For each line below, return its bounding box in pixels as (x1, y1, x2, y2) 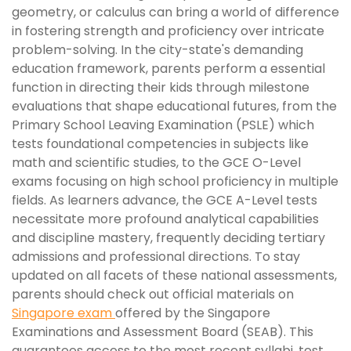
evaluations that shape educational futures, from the (12, 97, 337, 115)
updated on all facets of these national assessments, (12, 266, 337, 284)
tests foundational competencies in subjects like (12, 135, 309, 153)
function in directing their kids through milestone (12, 78, 309, 96)
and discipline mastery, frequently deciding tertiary (12, 229, 325, 247)
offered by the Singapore (115, 304, 270, 322)
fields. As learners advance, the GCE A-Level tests (12, 191, 317, 209)
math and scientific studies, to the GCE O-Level (12, 154, 301, 172)
